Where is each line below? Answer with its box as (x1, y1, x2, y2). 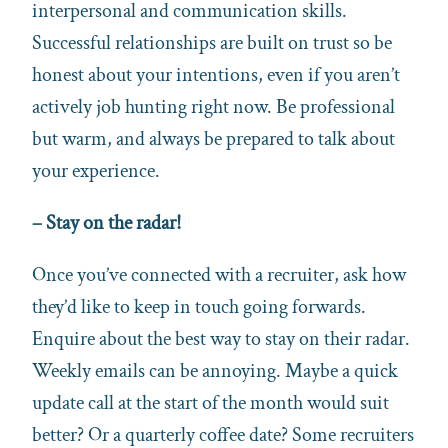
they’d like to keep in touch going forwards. (32, 293, 366, 320)
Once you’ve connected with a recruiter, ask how (32, 261, 406, 288)
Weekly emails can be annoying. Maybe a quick (32, 357, 398, 384)
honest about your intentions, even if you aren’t (32, 61, 400, 88)
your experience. (32, 157, 160, 184)
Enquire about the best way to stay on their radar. (32, 325, 410, 352)
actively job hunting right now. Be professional (32, 93, 395, 120)
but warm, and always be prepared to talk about (32, 125, 395, 152)
